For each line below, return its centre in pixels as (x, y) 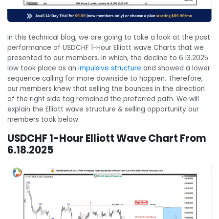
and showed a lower (176, 68)
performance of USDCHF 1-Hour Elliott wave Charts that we (106, 47)
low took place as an (43, 68)
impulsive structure (110, 68)
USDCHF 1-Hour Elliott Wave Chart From (107, 139)
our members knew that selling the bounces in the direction (106, 88)
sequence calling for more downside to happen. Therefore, (105, 78)
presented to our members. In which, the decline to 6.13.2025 (108, 58)
